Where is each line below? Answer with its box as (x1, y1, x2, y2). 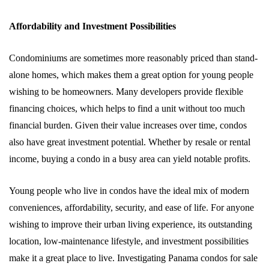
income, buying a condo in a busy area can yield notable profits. (9, 154, 250, 164)
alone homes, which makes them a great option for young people (9, 70, 253, 80)
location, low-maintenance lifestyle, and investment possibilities (9, 236, 249, 246)
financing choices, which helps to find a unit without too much (9, 103, 245, 113)
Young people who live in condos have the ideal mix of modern (9, 186, 249, 196)
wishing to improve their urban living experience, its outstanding (9, 219, 252, 229)
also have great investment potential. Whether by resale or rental (9, 137, 250, 147)
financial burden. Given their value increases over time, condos (9, 120, 247, 130)
